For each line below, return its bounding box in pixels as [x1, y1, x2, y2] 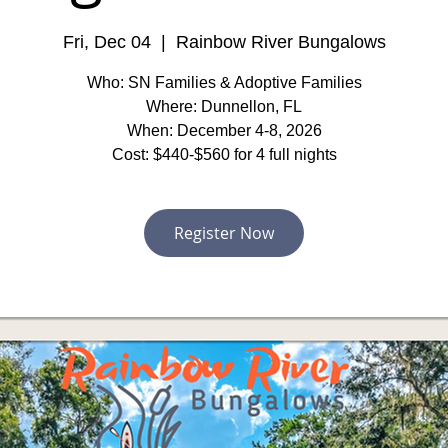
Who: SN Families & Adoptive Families [86, 74, 362, 91]
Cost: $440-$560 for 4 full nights [111, 146, 337, 163]
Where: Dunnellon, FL [146, 98, 302, 115]
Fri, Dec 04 [62, 32, 151, 52]
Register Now [174, 222, 274, 244]
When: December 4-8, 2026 [126, 122, 322, 139]
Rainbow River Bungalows [175, 32, 386, 52]
